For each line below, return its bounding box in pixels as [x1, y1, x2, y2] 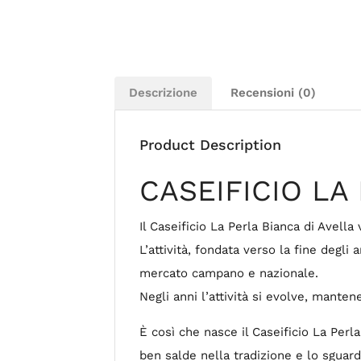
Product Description [139, 135, 281, 153]
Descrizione [129, 85, 197, 100]
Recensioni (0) [230, 85, 316, 100]
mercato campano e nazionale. [139, 265, 318, 280]
